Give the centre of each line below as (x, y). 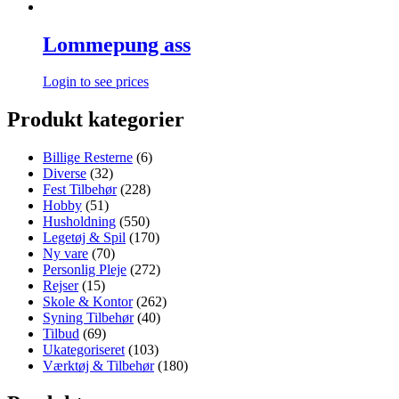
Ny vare (65, 254)
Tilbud (61, 334)
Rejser (61, 286)
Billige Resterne (88, 158)
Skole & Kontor (88, 302)
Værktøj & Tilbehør (98, 366)
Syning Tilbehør (88, 318)
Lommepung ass (117, 44)
